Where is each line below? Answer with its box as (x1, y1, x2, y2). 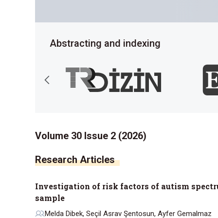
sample (35, 193, 65, 203)
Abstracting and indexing (50, 37, 161, 50)
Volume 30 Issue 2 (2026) (35, 130, 146, 142)
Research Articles (35, 154, 115, 166)
